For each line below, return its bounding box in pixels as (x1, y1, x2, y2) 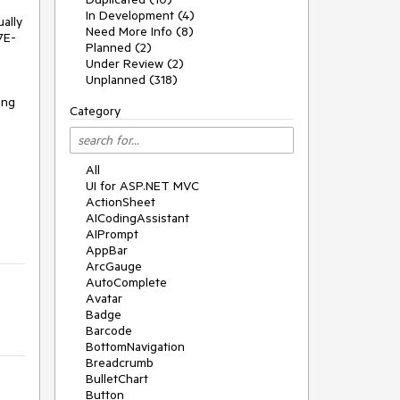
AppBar (86, 242, 128, 258)
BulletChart (86, 371, 148, 387)
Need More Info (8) (86, 23, 194, 39)
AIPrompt (86, 226, 138, 242)
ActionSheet (86, 194, 155, 210)
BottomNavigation (86, 338, 185, 354)
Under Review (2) (86, 55, 184, 71)
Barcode (86, 322, 132, 338)
